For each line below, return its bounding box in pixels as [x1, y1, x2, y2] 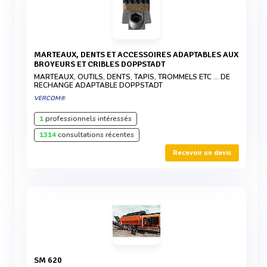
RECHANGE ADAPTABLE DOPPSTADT [34, 80, 163, 90]
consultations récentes [56, 130, 134, 139]
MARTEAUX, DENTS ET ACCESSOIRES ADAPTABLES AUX [34, 49, 41, 60]
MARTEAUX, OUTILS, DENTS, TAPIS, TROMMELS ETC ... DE [34, 72, 230, 82]
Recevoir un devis [173, 148, 231, 157]
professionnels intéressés [44, 114, 132, 123]
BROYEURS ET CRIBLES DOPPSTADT [34, 59, 165, 69]
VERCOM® [34, 94, 65, 103]
